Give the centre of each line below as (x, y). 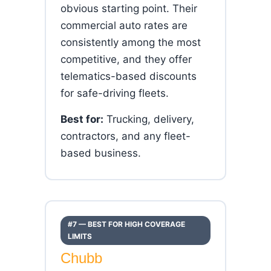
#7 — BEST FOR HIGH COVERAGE (126, 224)
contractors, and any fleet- (126, 136)
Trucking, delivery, (149, 119)
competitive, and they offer (126, 59)
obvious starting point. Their (129, 8)
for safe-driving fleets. (115, 93)
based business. (101, 153)
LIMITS (80, 236)
